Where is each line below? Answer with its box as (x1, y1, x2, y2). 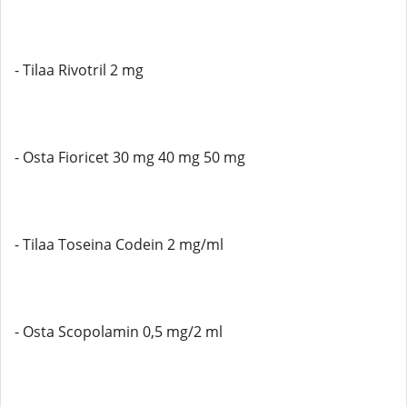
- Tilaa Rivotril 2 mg (15, 60, 144, 80)
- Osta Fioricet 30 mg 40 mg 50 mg (15, 147, 245, 167)
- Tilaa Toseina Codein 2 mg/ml (15, 234, 223, 254)
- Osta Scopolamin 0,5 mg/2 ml (15, 322, 223, 342)
